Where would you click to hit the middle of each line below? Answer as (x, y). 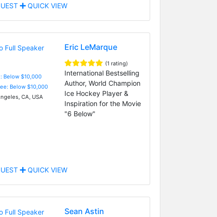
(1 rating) (116, 63)
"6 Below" (80, 113)
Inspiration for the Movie (102, 103)
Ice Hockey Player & (96, 93)
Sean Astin (84, 211)
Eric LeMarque (91, 47)
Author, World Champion (102, 83)
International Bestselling (102, 73)
